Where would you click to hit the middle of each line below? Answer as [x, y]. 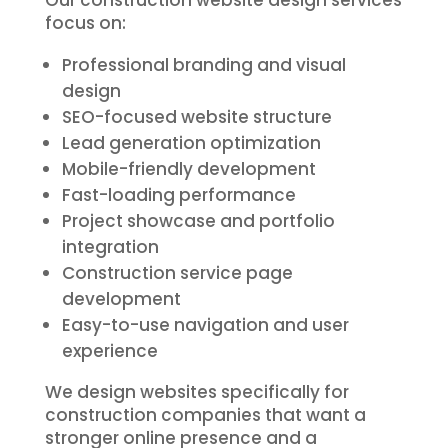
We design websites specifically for [196, 392]
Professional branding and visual [203, 65]
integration [110, 247]
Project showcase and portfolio [198, 221]
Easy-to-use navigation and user [205, 325]
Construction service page [177, 273]
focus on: [85, 23]
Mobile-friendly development [188, 169]
